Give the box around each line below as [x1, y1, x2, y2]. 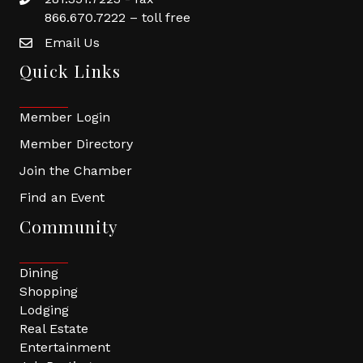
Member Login [19, 109, 110, 125]
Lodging [19, 302, 69, 318]
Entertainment [19, 340, 110, 355]
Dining [19, 265, 58, 280]
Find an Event [19, 190, 105, 205]
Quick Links [19, 59, 121, 82]
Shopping [19, 284, 78, 299]
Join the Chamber [19, 163, 132, 178]
